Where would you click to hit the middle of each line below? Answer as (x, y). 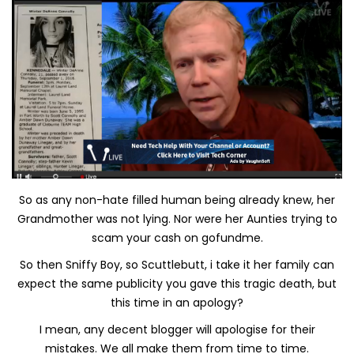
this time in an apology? (177, 302)
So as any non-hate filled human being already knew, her (177, 200)
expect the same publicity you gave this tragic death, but (177, 283)
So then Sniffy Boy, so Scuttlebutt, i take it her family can (177, 264)
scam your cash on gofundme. (177, 237)
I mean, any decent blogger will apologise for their (177, 329)
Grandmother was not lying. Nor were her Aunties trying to (177, 218)
